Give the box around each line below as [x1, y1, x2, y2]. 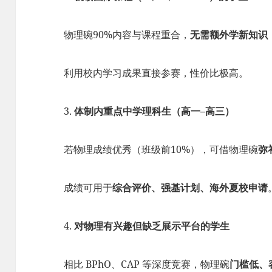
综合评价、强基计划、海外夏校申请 [112, 180, 268, 194]
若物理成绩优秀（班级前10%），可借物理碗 [64, 142, 259, 156]
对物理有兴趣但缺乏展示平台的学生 [74, 219, 230, 233]
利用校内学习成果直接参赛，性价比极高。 [64, 66, 249, 80]
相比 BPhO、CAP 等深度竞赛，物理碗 [64, 257, 230, 271]
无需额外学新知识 [190, 27, 268, 41]
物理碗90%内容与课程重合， [64, 27, 191, 41]
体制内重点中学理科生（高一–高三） [74, 104, 235, 118]
